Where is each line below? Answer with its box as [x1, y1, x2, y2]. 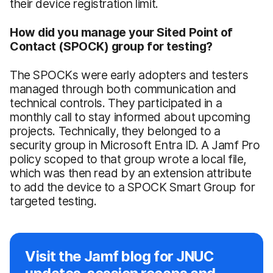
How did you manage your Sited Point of [10, 24, 233, 40]
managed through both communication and [10, 81, 236, 96]
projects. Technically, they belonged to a [10, 123, 221, 138]
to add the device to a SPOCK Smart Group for [10, 179, 255, 194]
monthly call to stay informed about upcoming [10, 109, 250, 124]
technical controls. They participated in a [10, 95, 222, 110]
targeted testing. [10, 193, 97, 208]
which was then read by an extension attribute [10, 165, 252, 180]
